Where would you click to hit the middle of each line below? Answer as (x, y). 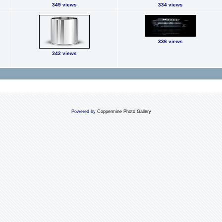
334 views (170, 5)
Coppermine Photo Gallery (124, 111)
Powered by (84, 111)
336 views (170, 41)
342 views (64, 53)
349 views (64, 5)
